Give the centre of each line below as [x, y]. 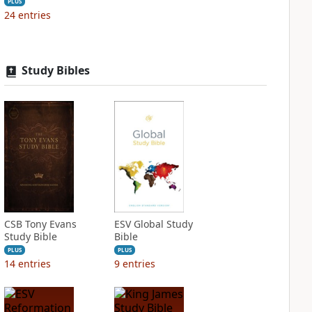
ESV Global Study [153, 224]
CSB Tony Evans [40, 224]
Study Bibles [55, 70]
